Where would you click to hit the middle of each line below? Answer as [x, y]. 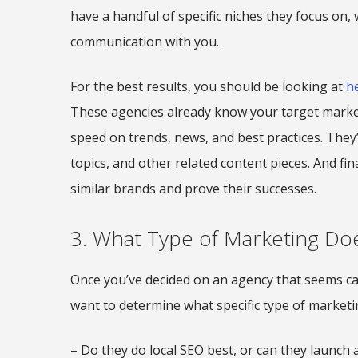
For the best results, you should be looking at [208, 87]
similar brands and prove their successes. [193, 189]
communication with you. [145, 42]
